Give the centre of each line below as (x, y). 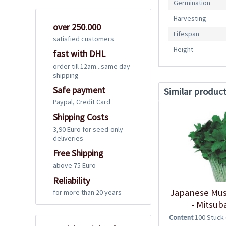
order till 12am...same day (92, 66)
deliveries (68, 138)
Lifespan (187, 34)
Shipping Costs (81, 117)
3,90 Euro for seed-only (88, 129)
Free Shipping (78, 153)
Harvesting (190, 18)
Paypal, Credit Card (82, 102)
